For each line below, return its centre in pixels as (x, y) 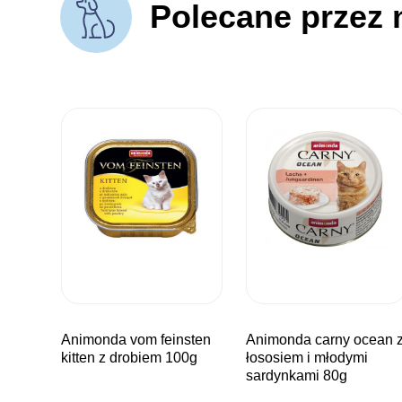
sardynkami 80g (296, 376)
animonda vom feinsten (66, 340)
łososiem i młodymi (306, 358)
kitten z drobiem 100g (130, 358)
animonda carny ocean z (250, 340)
